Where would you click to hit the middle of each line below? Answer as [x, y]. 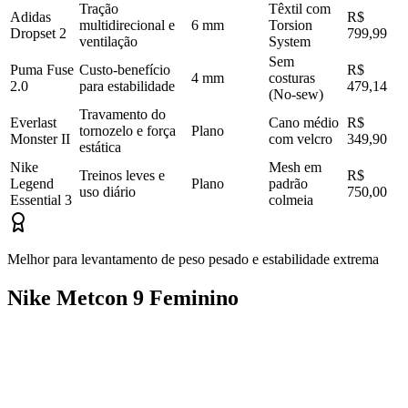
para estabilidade [127, 87]
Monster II [40, 139]
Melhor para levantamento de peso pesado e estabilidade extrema [193, 260]
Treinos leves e [122, 176]
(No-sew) [296, 95]
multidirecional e [127, 25]
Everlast [33, 123]
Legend [32, 184]
